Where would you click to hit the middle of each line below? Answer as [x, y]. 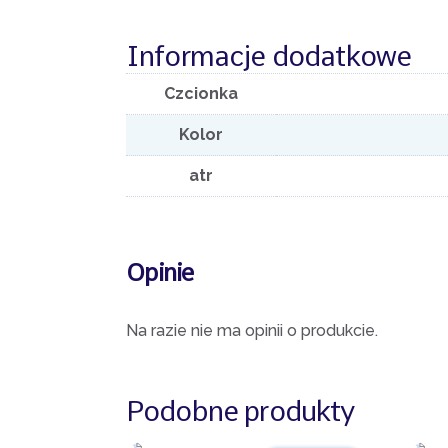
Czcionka [201, 93]
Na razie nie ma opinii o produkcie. [252, 330]
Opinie [160, 272]
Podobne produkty [240, 410]
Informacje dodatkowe [269, 55]
